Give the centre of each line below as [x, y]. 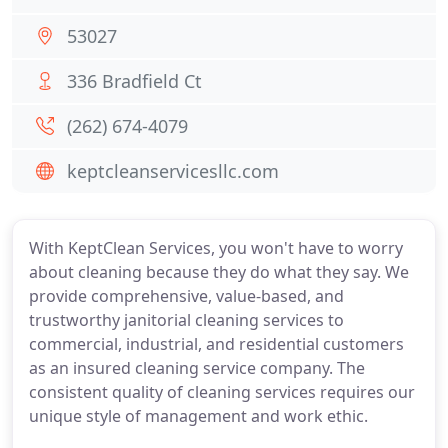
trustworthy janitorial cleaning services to [186, 320]
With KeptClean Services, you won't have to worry [216, 248]
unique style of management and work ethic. [198, 416]
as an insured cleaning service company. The [197, 368]
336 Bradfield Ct [134, 81]
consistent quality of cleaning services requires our [222, 392]
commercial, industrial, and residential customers [216, 344]
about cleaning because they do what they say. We [219, 272]
